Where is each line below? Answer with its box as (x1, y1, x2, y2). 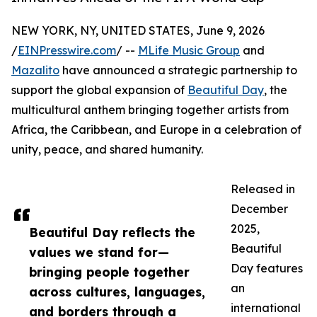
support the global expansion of (11, 83, 188, 98)
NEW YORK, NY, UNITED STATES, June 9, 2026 (11, 23, 265, 38)
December (231, 202, 288, 217)
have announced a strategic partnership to (59, 63, 297, 78)
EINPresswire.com (18, 43, 116, 58)
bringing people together (29, 264, 190, 280)
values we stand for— (29, 244, 169, 260)
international (231, 301, 301, 316)
